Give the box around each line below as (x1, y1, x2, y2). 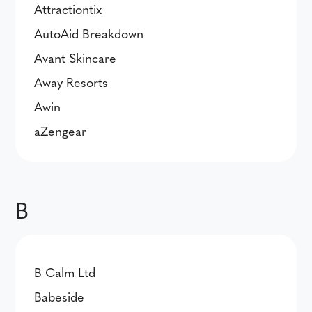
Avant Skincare (34, 49, 117, 66)
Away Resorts (34, 73, 109, 91)
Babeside (34, 288, 85, 305)
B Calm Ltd (34, 263, 96, 281)
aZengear (34, 122, 87, 139)
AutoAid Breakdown (34, 24, 144, 42)
